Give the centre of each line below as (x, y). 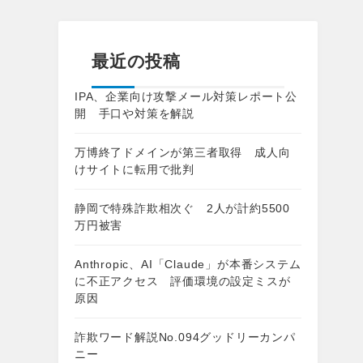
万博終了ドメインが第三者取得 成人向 (183, 153)
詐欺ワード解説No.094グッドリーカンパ (185, 337)
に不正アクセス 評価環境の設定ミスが (183, 282)
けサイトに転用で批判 (135, 170)
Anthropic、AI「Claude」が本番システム (188, 265)
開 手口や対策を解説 (135, 114)
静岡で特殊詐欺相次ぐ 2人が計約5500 (183, 209)
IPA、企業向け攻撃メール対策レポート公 (186, 97)
